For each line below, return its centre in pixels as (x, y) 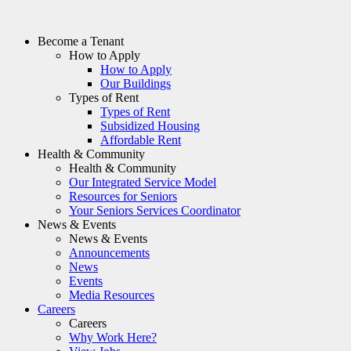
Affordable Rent (141, 139)
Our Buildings (136, 83)
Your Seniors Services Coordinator (155, 210)
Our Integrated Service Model (143, 182)
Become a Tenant (81, 41)
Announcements (109, 252)
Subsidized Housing (150, 125)
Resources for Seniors (123, 196)
